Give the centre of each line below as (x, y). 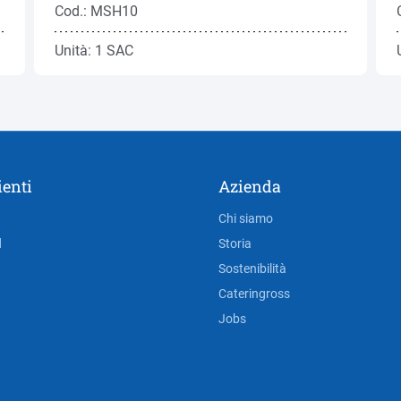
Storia (235, 243)
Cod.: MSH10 (96, 11)
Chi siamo (246, 218)
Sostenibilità (252, 269)
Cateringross (254, 294)
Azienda (250, 186)
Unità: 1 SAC (94, 50)
